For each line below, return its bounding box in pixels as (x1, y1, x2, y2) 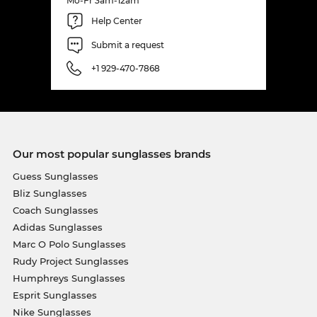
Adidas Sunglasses (12, 221, 103, 233)
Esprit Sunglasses (12, 289, 97, 301)
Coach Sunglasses (12, 204, 98, 216)
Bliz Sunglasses (12, 187, 87, 199)
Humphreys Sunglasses (12, 272, 125, 284)
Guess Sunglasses (12, 170, 98, 182)
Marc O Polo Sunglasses (12, 238, 126, 250)
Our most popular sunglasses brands (12, 146, 211, 161)
